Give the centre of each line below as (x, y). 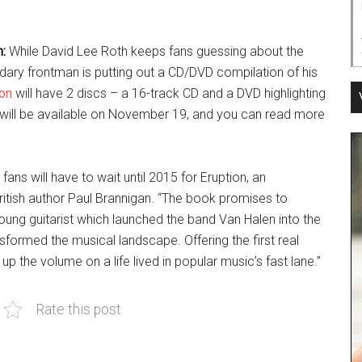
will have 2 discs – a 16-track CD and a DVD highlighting (169, 93)
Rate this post (78, 309)
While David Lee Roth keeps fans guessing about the (155, 51)
